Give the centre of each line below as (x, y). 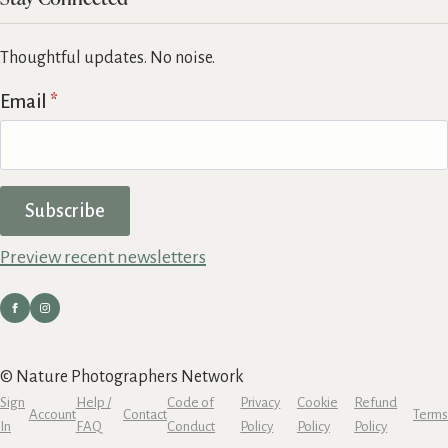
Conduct (191, 426)
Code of (191, 402)
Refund (376, 402)
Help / (93, 402)
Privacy (260, 402)
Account (52, 414)
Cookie (317, 402)
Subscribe (65, 210)
